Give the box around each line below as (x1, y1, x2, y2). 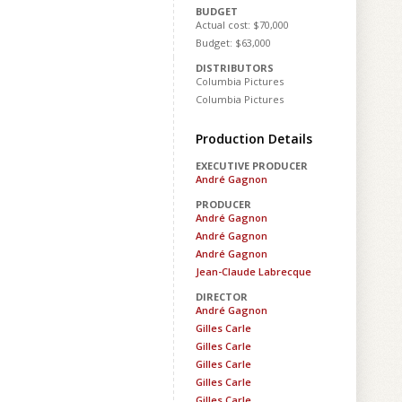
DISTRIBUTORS (196, 61, 274, 74)
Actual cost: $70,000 (196, 18, 289, 31)
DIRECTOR (196, 290, 248, 303)
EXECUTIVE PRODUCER (196, 159, 308, 172)
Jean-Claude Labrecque (196, 265, 311, 278)
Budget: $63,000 (196, 36, 271, 49)
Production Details (196, 130, 312, 147)
